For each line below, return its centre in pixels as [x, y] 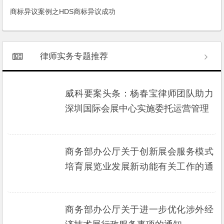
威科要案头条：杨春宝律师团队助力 [139, 93]
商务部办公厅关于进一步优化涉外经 [139, 209]
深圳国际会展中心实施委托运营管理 [137, 108]
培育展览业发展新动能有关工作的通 [139, 166]
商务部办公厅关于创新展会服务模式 [139, 151]
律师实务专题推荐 [74, 56]
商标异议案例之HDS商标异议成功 [63, 11]
